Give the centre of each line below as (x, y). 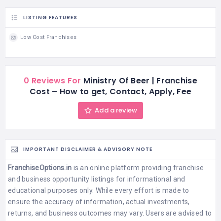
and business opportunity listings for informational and (97, 179)
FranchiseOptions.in (40, 167)
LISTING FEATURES (50, 18)
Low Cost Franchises (49, 37)
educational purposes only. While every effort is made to (99, 190)
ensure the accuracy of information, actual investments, (99, 202)
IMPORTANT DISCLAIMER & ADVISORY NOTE (88, 149)
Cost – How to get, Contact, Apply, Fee (110, 91)
